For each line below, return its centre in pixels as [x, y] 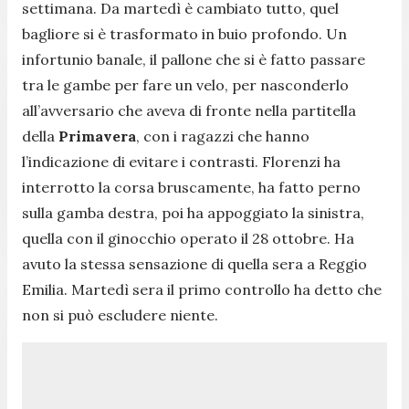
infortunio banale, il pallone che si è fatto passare [194, 59]
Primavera [97, 136]
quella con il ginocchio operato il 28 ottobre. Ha [188, 238]
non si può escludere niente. [120, 315]
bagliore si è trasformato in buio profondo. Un [184, 33]
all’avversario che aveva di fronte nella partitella [189, 110]
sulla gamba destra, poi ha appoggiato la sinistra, [193, 212]
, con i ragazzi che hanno [223, 136]
